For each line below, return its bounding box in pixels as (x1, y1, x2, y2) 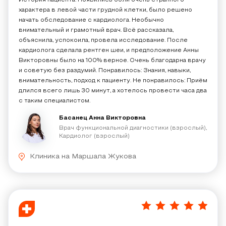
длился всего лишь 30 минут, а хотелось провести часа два (19, 88, 207, 93)
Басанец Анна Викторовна (59, 116, 146, 121)
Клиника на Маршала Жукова (30, 153, 136, 160)
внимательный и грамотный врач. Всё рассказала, (19, 28, 174, 33)
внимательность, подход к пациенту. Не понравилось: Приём (19, 78, 207, 83)
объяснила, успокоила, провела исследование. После (19, 38, 188, 43)
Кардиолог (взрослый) (59, 134, 130, 139)
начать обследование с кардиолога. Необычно (19, 18, 164, 23)
